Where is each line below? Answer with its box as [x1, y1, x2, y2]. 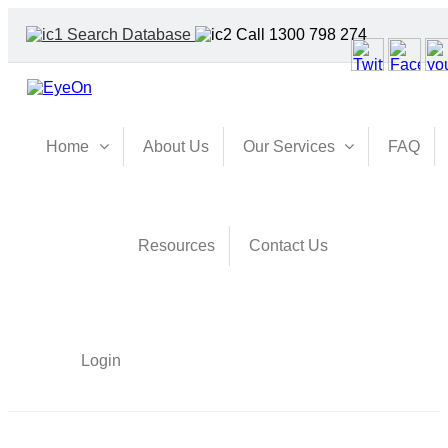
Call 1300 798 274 [236, 26, 367, 43]
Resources [138, 236, 215, 254]
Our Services [242, 137, 335, 155]
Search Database [67, 26, 191, 43]
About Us [142, 137, 209, 155]
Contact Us [249, 236, 328, 254]
